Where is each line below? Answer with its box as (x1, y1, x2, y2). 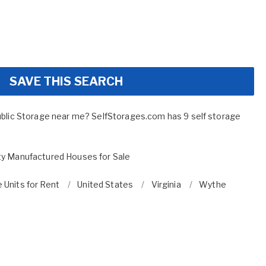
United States (77, 179, 134, 189)
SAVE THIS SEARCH (9, 74, 123, 88)
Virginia (151, 179, 181, 189)
